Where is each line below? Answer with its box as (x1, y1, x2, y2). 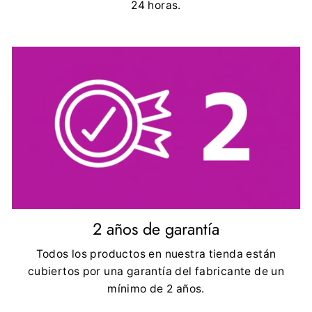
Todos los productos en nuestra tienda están (36, 247, 276, 260)
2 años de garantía (93, 217, 219, 241)
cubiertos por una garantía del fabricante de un (27, 264, 285, 278)
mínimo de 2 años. (107, 281, 205, 295)
